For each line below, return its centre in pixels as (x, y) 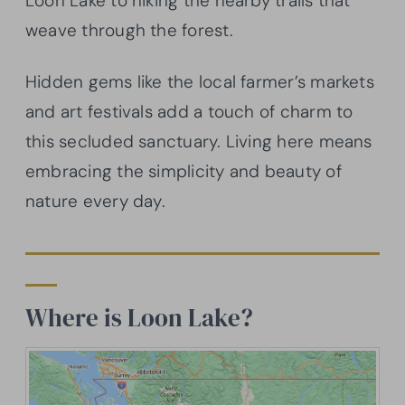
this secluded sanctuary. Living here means (199, 142)
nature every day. (95, 202)
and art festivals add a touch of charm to (189, 112)
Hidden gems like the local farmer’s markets (200, 82)
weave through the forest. (129, 31)
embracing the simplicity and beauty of (184, 172)
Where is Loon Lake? (139, 318)
